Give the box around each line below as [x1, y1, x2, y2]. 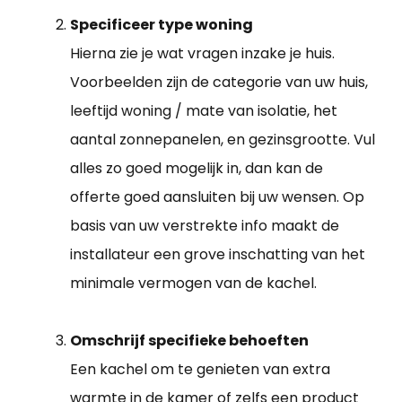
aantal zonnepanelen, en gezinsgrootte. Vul [70, 128, 375, 150]
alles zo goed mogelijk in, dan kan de [70, 157, 323, 179]
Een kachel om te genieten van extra [70, 358, 330, 380]
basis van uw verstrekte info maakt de [70, 214, 339, 236]
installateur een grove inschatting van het [70, 243, 365, 265]
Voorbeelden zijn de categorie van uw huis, [70, 71, 368, 92]
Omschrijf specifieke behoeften [70, 329, 309, 351]
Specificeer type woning [70, 13, 253, 35]
